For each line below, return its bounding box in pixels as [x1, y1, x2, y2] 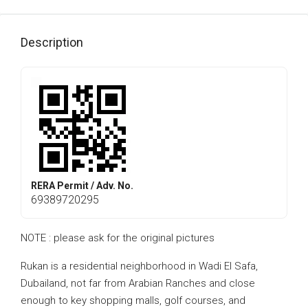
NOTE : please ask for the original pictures [21, 232, 214, 244]
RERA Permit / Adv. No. [31, 180, 133, 191]
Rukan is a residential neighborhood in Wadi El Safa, [21, 260, 258, 272]
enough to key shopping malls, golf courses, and [21, 294, 245, 307]
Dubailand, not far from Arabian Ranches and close [21, 277, 255, 289]
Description [21, 35, 83, 49]
